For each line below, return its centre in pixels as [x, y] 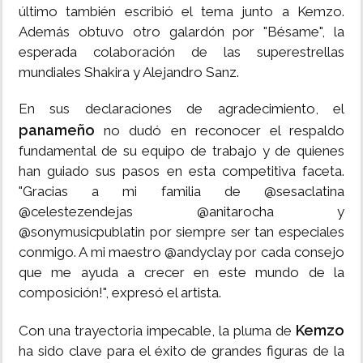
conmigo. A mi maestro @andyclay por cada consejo [181, 252]
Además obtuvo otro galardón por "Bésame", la [181, 32]
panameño [62, 130]
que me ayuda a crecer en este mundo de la [181, 273]
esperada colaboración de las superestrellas [181, 52]
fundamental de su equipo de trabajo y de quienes [181, 151]
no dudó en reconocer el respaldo [224, 131]
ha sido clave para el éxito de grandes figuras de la [181, 351]
